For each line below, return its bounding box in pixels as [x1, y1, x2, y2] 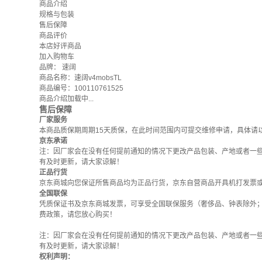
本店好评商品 [39, 42, 81, 50]
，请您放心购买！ [60, 211, 116, 219]
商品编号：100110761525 [39, 84, 123, 92]
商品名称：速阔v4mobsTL [39, 74, 122, 82]
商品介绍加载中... [39, 95, 94, 103]
